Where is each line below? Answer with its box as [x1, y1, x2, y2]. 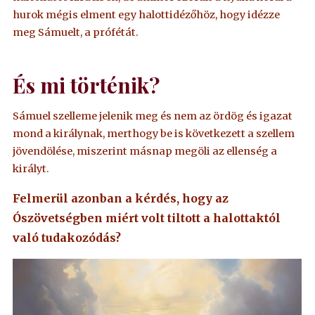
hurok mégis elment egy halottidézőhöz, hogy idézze [13, 8, 281, 21]
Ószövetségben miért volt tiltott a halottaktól [13, 210, 281, 225]
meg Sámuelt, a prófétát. [13, 25, 139, 39]
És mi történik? [13, 71, 160, 99]
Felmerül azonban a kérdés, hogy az [13, 191, 229, 205]
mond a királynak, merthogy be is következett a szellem [13, 127, 295, 141]
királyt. [13, 162, 50, 176]
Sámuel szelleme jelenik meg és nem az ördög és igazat [13, 110, 293, 123]
